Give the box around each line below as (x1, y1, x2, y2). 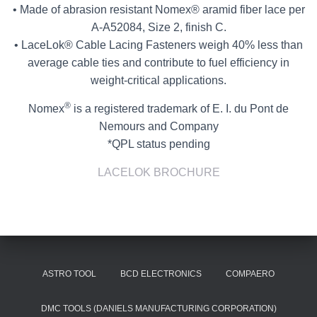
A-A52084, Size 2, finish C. (91, 21, 226, 33)
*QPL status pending (107, 138, 210, 150)
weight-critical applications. (91, 74, 226, 86)
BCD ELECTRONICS (120, 269, 202, 279)
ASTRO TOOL (42, 269, 96, 279)
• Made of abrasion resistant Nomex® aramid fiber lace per (12, 4, 305, 16)
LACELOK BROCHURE (97, 166, 220, 178)
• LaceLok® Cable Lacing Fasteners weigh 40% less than (14, 39, 303, 51)
